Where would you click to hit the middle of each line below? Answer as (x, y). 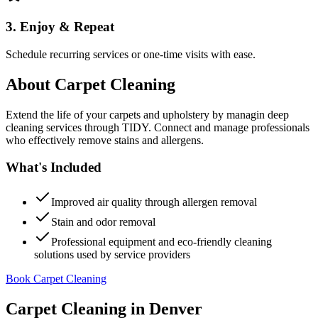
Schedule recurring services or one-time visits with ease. (131, 54)
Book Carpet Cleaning (56, 279)
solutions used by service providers (112, 254)
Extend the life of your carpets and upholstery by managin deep (147, 114)
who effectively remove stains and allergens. (105, 140)
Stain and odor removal (103, 222)
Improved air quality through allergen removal (154, 202)
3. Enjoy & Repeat (60, 27)
